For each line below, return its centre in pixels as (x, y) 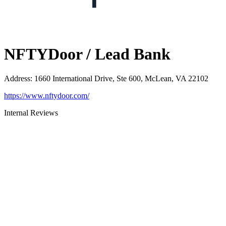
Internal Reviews (31, 113)
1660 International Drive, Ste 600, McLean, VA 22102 (121, 79)
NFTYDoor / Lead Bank (87, 54)
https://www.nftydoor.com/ (47, 96)
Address (17, 79)
